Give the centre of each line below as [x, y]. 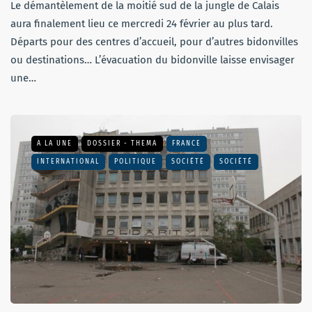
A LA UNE [55, 143]
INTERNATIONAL [68, 161]
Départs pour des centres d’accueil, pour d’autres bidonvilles [154, 41]
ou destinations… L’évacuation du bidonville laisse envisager [153, 60]
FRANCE [187, 143]
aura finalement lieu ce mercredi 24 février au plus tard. [142, 23]
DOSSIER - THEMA [122, 143]
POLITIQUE [135, 161]
